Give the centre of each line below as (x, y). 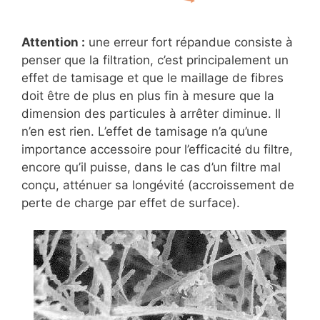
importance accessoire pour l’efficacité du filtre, (157, 149)
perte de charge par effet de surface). (131, 202)
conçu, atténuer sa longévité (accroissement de (158, 185)
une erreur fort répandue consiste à (189, 42)
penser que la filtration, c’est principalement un (155, 60)
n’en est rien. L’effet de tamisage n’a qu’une (145, 131)
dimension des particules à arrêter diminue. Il (151, 113)
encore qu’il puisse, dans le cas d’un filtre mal (151, 167)
